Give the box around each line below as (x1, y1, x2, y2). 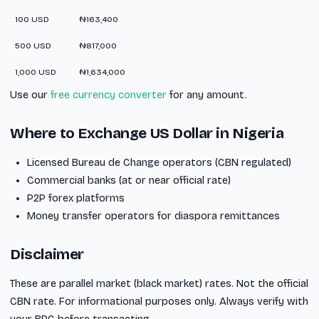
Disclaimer (10, 245, 84, 263)
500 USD (15, 40, 51, 51)
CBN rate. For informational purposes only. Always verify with (10, 295, 308, 308)
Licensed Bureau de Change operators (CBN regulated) (27, 156, 291, 169)
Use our (10, 88, 51, 101)
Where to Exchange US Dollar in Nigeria (10, 124, 284, 142)
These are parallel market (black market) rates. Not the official (10, 277, 308, 290)
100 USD (15, 14, 49, 24)
